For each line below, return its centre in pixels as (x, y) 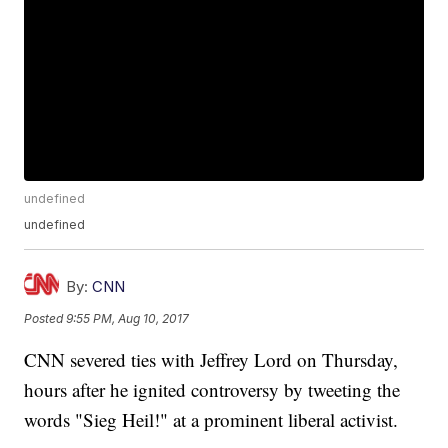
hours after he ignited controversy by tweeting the (212, 390)
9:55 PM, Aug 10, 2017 (128, 318)
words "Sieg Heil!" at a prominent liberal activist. (211, 420)
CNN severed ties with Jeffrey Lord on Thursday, (211, 360)
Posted (45, 318)
